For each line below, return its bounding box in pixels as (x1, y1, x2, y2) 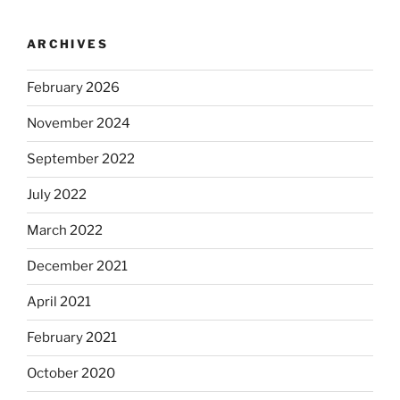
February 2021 (27, 329, 117, 346)
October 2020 (27, 365, 115, 382)
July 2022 (27, 187, 87, 204)
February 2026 (27, 79, 120, 96)
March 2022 (27, 222, 103, 239)
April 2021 (27, 294, 91, 311)
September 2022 (27, 151, 135, 168)
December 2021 (27, 258, 128, 275)
